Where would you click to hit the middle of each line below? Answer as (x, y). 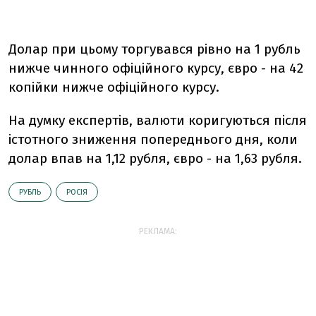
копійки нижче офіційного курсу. (114, 87)
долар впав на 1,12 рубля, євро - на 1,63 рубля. (155, 158)
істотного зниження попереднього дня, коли (153, 139)
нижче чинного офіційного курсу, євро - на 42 (156, 68)
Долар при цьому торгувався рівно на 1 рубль (154, 49)
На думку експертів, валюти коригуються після (158, 120)
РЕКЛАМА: (158, 231)
